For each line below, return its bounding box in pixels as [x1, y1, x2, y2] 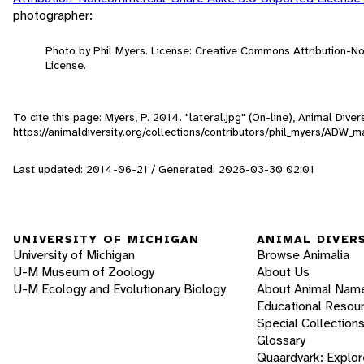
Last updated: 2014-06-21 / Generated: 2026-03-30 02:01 [13, 161, 314, 176]
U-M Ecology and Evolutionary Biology [13, 280, 226, 297]
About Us [257, 263, 310, 280]
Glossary [257, 331, 305, 349]
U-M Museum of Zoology [13, 263, 154, 280]
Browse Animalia [257, 246, 349, 263]
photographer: [13, 6, 93, 24]
